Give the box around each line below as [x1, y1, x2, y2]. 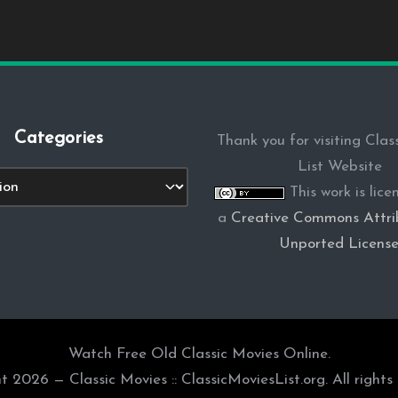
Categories [13, 130, 103, 147]
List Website [298, 159, 382, 174]
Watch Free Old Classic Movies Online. [68, 346, 330, 362]
